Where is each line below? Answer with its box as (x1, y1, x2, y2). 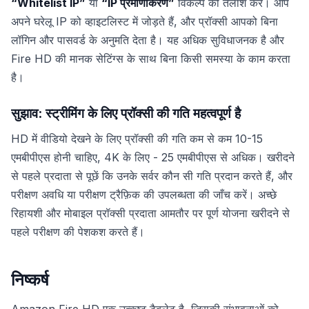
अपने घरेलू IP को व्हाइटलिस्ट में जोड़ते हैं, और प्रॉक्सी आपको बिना (11, 14, 278, 29)
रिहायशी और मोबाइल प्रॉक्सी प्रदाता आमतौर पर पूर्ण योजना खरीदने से (11, 206, 290, 220)
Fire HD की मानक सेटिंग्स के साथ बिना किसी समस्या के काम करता (11, 52, 290, 66)
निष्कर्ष (11, 269, 49, 290)
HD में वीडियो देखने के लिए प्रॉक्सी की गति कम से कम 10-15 (11, 131, 263, 146)
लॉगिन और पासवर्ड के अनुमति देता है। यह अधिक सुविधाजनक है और (11, 33, 284, 48)
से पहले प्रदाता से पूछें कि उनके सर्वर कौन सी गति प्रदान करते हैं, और (11, 168, 292, 183)
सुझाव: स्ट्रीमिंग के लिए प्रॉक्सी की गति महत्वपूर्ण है (11, 105, 241, 122)
